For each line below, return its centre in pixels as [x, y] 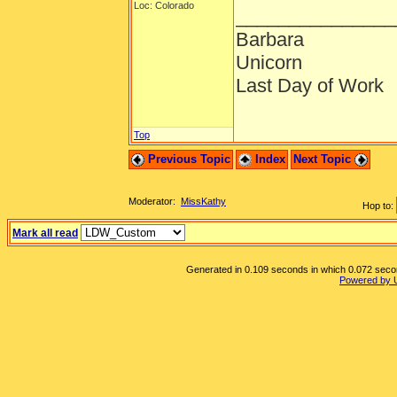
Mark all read [45, 233]
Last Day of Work [310, 86]
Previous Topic [187, 159]
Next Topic [324, 159]
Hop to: [378, 206]
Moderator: [155, 201]
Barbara [270, 39]
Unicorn [269, 62]
